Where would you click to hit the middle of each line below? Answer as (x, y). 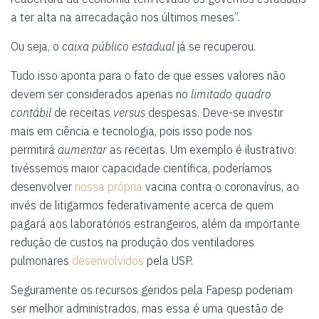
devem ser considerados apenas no (101, 94)
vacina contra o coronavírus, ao (221, 187)
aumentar (82, 150)
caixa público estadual (118, 46)
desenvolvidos (108, 261)
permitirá (34, 150)
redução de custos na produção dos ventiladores (132, 242)
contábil (31, 113)
